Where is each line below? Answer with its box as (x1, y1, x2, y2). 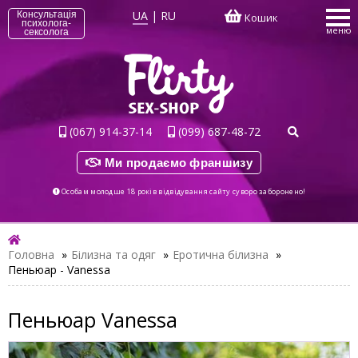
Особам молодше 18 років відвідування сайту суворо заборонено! (59, 186, 306, 197)
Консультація (16, 9, 77, 20)
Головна (8, 247, 54, 262)
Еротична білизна (173, 247, 268, 262)
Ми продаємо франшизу (101, 156, 253, 169)
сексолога (24, 26, 69, 38)
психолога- (22, 18, 71, 29)
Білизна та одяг (71, 247, 156, 262)
